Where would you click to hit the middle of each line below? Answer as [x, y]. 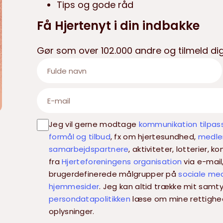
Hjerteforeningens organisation [122, 162]
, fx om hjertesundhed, [154, 137]
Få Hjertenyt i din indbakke [118, 26]
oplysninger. [72, 211]
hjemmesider [74, 186]
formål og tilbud [80, 137]
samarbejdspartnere [89, 149]
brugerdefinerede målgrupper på [114, 174]
